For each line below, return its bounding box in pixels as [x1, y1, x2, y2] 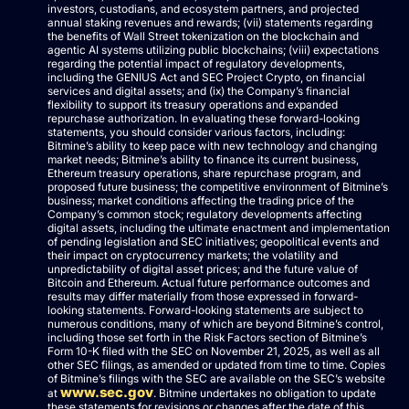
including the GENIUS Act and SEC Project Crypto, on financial [47, 69, 365, 84]
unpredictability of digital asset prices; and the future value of [47, 261, 358, 276]
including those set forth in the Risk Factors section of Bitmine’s [47, 330, 367, 344]
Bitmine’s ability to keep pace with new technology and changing [47, 138, 377, 152]
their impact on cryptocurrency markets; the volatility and [47, 247, 338, 262]
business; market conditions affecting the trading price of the [47, 193, 354, 207]
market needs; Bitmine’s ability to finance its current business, [47, 152, 359, 166]
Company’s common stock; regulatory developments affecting [47, 206, 362, 221]
